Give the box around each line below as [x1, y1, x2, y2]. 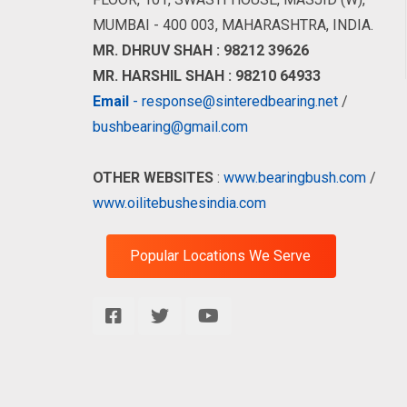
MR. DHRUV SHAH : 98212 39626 [93, 42, 309, 60]
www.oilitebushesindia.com [93, 194, 266, 213]
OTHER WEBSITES [93, 169, 213, 187]
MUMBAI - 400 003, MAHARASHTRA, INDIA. [93, 16, 373, 35]
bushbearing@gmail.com [93, 118, 248, 136]
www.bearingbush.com [223, 169, 370, 187]
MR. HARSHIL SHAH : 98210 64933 [93, 67, 321, 85]
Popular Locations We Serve [130, 247, 311, 265]
